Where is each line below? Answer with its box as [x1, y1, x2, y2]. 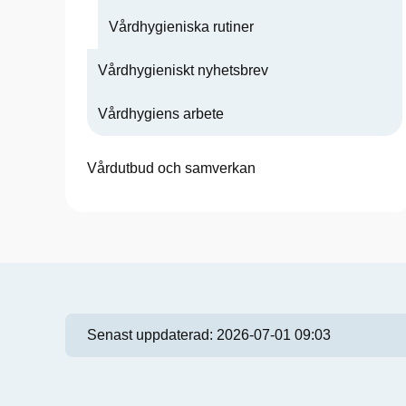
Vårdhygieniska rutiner [109, 19, 254, 34]
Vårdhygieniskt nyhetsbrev [98, 63, 268, 78]
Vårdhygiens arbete [98, 106, 224, 121]
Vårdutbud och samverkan [87, 160, 256, 176]
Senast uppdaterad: [87, 327, 217, 343]
